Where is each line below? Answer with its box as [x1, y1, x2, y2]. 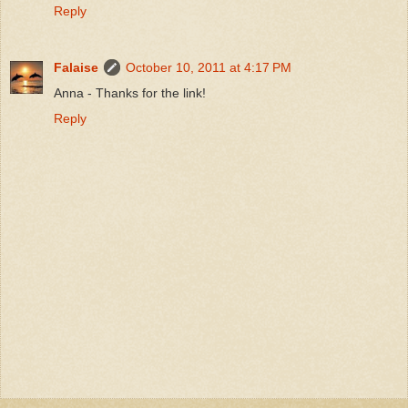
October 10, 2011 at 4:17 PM [126, 59, 291, 75]
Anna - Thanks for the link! [54, 85, 206, 100]
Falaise [54, 59, 98, 75]
